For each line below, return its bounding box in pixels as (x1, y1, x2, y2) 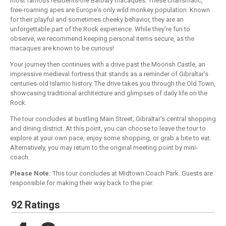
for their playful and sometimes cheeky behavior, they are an (10, 16, 184, 24)
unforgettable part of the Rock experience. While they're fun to (10, 25, 190, 33)
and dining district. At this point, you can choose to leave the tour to (10, 125, 206, 133)
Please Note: (10, 169, 51, 178)
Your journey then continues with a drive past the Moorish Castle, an (10, 61, 205, 69)
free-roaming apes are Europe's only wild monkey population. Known (10, 6, 210, 14)
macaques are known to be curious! (10, 44, 114, 52)
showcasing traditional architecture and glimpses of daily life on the (10, 89, 207, 97)
